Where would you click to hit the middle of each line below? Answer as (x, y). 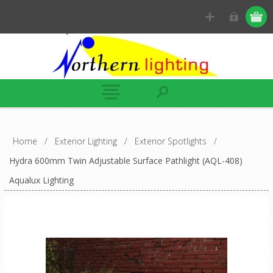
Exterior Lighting (86, 141)
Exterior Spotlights (170, 141)
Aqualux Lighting (41, 180)
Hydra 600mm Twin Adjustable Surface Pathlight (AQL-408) (126, 161)
